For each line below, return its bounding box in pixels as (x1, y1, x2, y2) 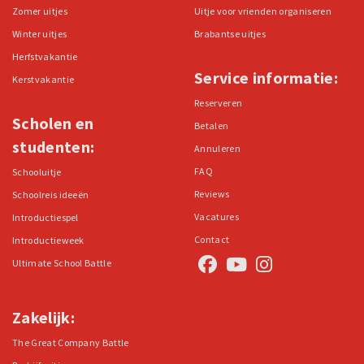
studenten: (12, 136, 95, 158)
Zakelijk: (12, 307, 75, 328)
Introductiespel (12, 211, 79, 224)
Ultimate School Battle (12, 257, 112, 270)
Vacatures (194, 210, 239, 223)
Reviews (194, 188, 230, 201)
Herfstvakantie (12, 50, 78, 63)
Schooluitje (12, 166, 62, 179)
